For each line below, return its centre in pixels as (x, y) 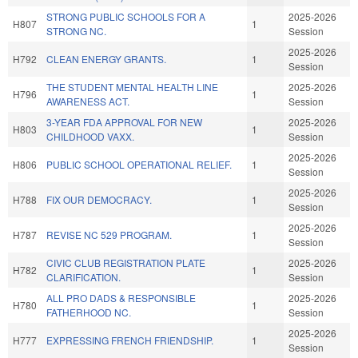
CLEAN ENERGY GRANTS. (106, 58)
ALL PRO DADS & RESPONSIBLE (121, 297)
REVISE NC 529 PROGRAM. (109, 234)
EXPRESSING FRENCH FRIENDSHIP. (130, 340)
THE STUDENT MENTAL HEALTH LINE (132, 86)
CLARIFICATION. (84, 276)
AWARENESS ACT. (88, 101)
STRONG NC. (76, 30)
